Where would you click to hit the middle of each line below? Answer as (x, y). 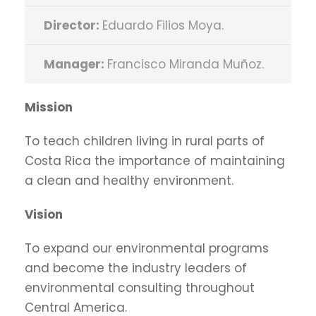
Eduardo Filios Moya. (163, 25)
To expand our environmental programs (147, 248)
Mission (49, 107)
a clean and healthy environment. (129, 181)
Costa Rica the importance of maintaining (155, 161)
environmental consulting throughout (140, 288)
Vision (44, 214)
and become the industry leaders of (136, 268)
